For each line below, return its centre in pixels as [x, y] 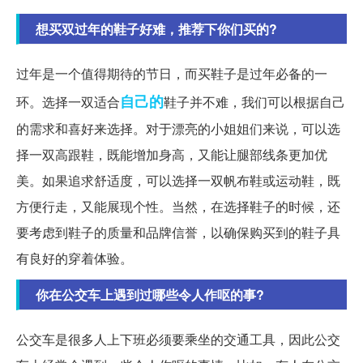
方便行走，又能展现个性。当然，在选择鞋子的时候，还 [178, 206]
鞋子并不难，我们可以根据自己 [254, 101]
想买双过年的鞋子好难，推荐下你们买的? [156, 28]
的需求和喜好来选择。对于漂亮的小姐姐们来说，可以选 [178, 128]
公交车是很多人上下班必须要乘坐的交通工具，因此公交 [178, 339]
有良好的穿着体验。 [75, 258]
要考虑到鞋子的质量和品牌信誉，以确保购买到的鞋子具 [178, 232]
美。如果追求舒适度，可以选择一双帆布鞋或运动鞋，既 [178, 180]
